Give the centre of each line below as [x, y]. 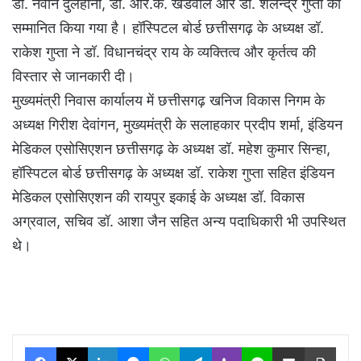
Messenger [177, 347]
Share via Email [317, 347]
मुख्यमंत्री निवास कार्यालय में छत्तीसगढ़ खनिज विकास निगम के [168, 101]
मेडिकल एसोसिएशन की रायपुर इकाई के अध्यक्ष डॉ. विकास [158, 197]
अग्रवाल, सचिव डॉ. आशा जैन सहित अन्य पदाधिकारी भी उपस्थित [179, 222]
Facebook [80, 347]
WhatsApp [205, 347]
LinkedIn [138, 347]
